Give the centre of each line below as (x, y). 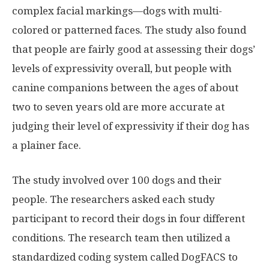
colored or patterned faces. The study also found (129, 30)
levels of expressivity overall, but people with (122, 68)
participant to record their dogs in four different (128, 218)
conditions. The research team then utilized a (121, 237)
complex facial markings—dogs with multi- (117, 11)
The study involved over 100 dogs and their (117, 180)
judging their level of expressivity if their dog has (131, 126)
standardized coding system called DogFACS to (125, 257)
